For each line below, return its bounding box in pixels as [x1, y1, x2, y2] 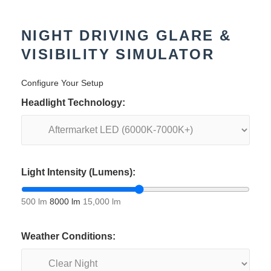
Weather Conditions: [21, 231, 116, 242]
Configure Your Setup [21, 78, 103, 88]
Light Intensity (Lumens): [21, 167, 135, 178]
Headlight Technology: [21, 97, 125, 108]
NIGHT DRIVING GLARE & [21, 27, 232, 44]
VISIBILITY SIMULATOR [21, 46, 214, 63]
